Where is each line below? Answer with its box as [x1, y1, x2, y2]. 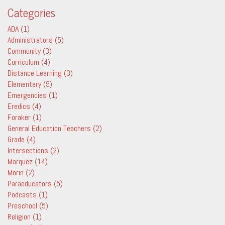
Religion [8, 211, 31, 222]
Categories [8, 3, 55, 22]
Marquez [8, 156, 33, 167]
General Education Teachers [8, 123, 91, 134]
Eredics [8, 101, 30, 111]
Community [8, 46, 41, 56]
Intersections [8, 145, 48, 156]
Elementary [8, 79, 41, 89]
